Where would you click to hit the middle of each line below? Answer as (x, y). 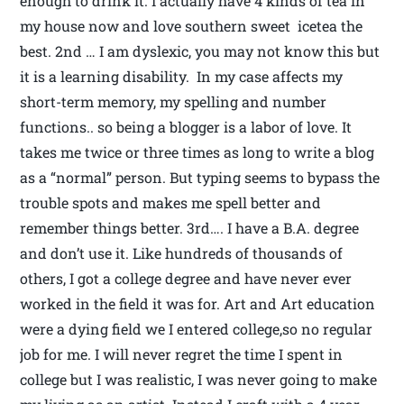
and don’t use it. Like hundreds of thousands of (182, 253)
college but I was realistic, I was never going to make (199, 380)
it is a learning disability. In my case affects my (182, 77)
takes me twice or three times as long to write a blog (197, 152)
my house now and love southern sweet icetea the (192, 26)
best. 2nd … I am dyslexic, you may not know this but (200, 51)
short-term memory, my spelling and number (174, 102)
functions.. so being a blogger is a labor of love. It (186, 127)
